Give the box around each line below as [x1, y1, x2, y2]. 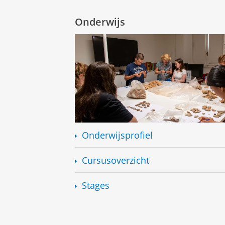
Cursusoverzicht [81, 154, 149, 166]
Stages [81, 179, 109, 191]
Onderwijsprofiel [81, 129, 153, 141]
